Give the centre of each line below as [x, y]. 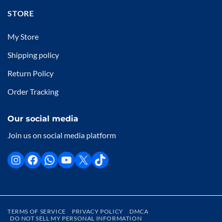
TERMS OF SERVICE [37, 211]
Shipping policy [33, 55]
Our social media [43, 119]
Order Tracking [33, 91]
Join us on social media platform [62, 135]
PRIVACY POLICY [98, 211]
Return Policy [30, 73]
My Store [23, 36]
